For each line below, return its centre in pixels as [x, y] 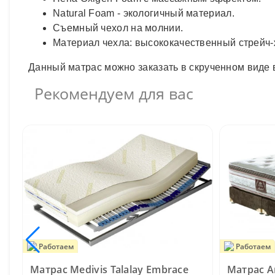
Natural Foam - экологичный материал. [144, 13]
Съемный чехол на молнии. [118, 28]
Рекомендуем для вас [114, 93]
